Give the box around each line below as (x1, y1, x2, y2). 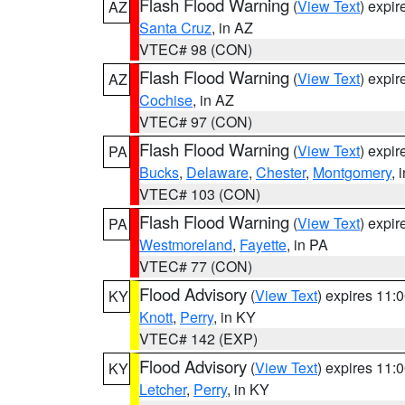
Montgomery (313, 162, 391, 183)
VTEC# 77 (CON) (139, 256, 252, 277)
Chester (256, 162, 306, 183)
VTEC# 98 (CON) (139, 39, 252, 60)
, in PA (287, 234, 328, 255)
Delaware (186, 162, 249, 183)
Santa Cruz (139, 17, 212, 38)
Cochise (139, 89, 193, 110)
